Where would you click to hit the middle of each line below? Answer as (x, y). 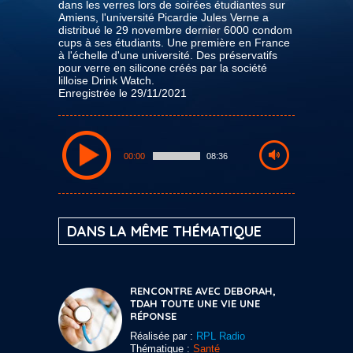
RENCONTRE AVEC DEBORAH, (203, 290)
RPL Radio (221, 336)
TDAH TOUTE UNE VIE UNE (195, 303)
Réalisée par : (163, 336)
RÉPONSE (153, 316)
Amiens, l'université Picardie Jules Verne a (163, 17)
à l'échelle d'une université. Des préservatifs (168, 55)
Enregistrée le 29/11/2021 (123, 93)
